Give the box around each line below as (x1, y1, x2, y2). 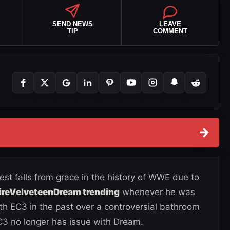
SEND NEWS (52, 20, 93, 28)
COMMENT (152, 27, 187, 35)
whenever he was (120, 186, 195, 197)
